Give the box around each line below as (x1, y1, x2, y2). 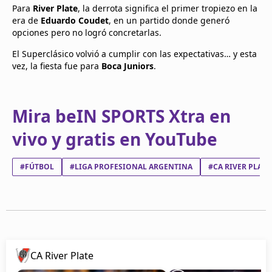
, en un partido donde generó (109, 14, 229, 26)
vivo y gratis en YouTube (12, 127, 217, 151)
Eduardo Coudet (41, 14, 109, 26)
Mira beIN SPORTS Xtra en (12, 104, 231, 127)
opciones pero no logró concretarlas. (12, 26, 161, 38)
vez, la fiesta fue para (12, 59, 101, 72)
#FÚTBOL (20, 161, 54, 172)
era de (12, 14, 41, 26)
